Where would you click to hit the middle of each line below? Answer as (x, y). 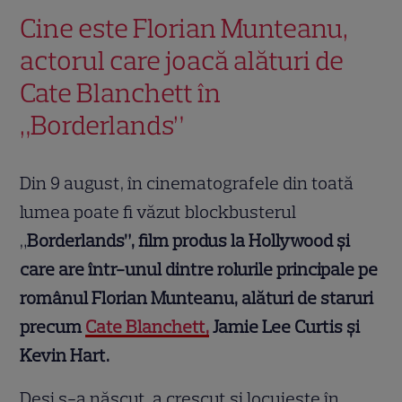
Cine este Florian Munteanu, (184, 29)
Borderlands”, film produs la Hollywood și (189, 241)
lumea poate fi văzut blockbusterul (158, 212)
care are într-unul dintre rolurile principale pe (199, 270)
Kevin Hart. (65, 356)
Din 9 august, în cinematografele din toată (187, 184)
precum (53, 327)
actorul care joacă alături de (182, 61)
